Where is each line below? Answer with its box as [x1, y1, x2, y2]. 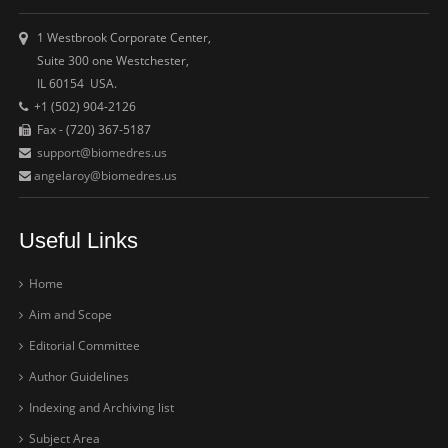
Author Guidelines [26, 367, 130, 385]
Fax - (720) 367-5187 [31, 120, 152, 138]
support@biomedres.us [37, 143, 168, 161]
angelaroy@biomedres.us [31, 166, 178, 184]
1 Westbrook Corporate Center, [28, 28, 212, 46]
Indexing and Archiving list [26, 398, 175, 416]
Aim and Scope [26, 305, 113, 323]
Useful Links [19, 227, 139, 253]
